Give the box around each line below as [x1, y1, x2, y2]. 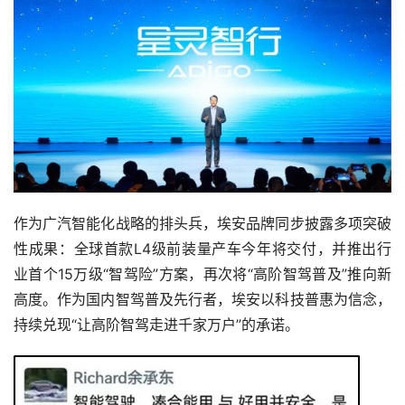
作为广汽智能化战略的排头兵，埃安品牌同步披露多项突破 [14, 214, 391, 233]
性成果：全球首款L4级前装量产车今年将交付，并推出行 [14, 240, 391, 259]
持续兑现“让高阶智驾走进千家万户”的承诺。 [14, 316, 299, 334]
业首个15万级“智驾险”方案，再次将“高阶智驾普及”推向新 [14, 265, 391, 284]
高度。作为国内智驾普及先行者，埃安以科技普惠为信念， [14, 290, 391, 309]
